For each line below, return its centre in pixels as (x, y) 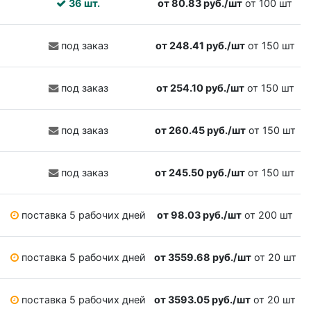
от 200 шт (267, 215)
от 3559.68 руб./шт (202, 258)
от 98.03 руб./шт (199, 215)
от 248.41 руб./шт (200, 46)
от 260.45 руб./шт (200, 131)
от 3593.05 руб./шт (202, 300)
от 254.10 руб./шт (200, 88)
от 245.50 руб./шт (200, 173)
